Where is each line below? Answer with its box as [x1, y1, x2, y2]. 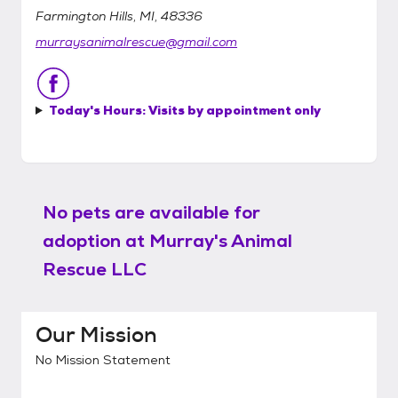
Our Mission [36, 321, 157, 349]
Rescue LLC [43, 258, 147, 281]
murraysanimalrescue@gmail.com [36, 34, 237, 50]
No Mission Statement [36, 352, 171, 368]
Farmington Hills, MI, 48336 [36, 8, 203, 24]
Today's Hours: [48, 102, 148, 118]
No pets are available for [43, 201, 260, 224]
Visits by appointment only [147, 102, 321, 118]
